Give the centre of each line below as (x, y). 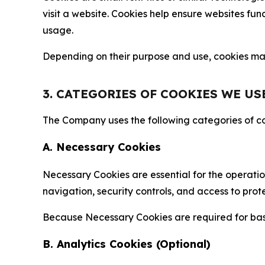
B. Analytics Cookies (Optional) (127, 244)
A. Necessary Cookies (102, 147)
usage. (58, 30)
